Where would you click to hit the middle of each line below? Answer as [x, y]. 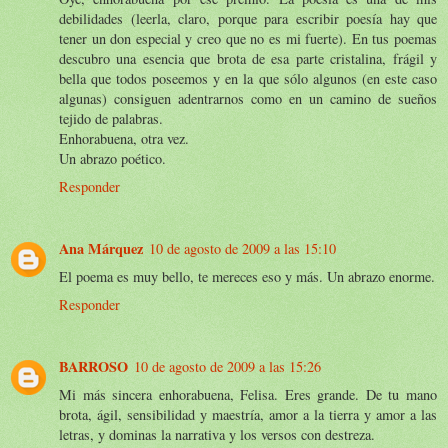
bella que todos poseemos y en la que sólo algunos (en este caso [248, 78]
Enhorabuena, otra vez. [124, 138]
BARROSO [93, 366]
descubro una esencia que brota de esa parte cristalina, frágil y [248, 58]
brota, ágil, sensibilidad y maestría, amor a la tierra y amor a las [248, 414]
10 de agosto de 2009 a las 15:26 [227, 366]
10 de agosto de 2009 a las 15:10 [242, 248]
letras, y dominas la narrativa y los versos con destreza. [217, 434]
